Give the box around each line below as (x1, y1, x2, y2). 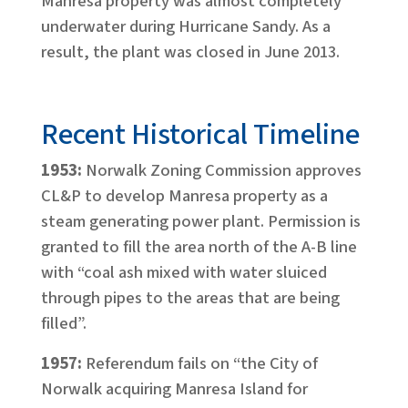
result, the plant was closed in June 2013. (40, 40, 340, 64)
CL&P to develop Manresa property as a (40, 184, 328, 208)
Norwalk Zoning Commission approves (85, 158, 362, 182)
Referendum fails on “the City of (85, 352, 318, 375)
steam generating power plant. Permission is (40, 209, 361, 233)
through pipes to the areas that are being (40, 286, 340, 310)
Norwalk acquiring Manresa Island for (40, 377, 308, 401)
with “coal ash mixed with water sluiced (40, 260, 327, 284)
